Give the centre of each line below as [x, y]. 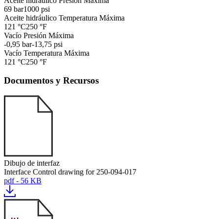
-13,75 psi [47, 44]
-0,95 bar [18, 44]
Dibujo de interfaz [32, 163]
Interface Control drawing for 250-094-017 [70, 172]
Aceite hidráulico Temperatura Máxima [64, 18]
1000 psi [37, 9]
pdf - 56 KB [23, 181]
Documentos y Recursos [51, 81]
